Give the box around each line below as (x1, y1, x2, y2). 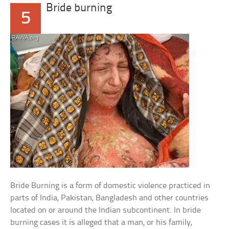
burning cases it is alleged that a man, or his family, (10, 218, 193, 227)
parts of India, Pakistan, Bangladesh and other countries (10, 194, 209, 202)
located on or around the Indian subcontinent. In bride (10, 206, 201, 215)
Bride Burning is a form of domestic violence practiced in (10, 181, 211, 190)
